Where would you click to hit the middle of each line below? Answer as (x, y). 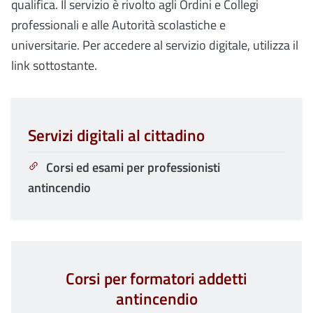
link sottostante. (54, 66)
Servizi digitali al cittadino (116, 136)
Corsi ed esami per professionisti (133, 167)
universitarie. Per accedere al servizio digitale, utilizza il (155, 45)
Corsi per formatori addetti (156, 279)
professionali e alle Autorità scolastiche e (118, 25)
